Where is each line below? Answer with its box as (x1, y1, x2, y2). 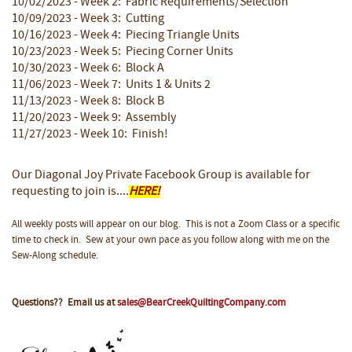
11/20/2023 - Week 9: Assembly (12, 112, 176, 125)
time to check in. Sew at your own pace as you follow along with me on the (12, 235, 329, 247)
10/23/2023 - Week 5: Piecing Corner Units (12, 46, 233, 59)
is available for (232, 169, 310, 182)
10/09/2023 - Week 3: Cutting (12, 13, 164, 26)
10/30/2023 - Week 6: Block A (12, 62, 164, 75)
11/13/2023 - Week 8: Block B (12, 95, 164, 108)
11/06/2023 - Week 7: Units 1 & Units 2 (12, 79, 211, 92)
